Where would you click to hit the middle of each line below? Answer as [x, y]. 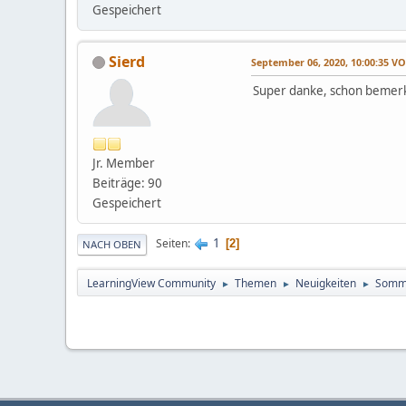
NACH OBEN [112, 244]
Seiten [172, 244]
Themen [256, 283]
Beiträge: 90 [127, 183]
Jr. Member [124, 163]
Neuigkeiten [326, 283]
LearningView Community [151, 283]
